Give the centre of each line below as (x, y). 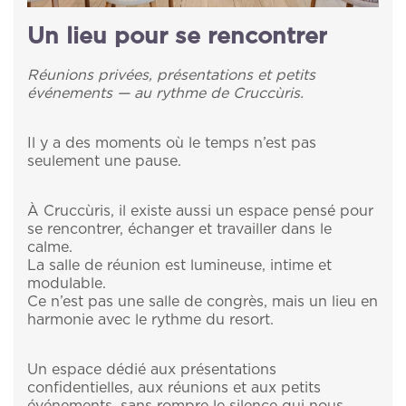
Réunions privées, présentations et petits (171, 75)
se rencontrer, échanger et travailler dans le (179, 229)
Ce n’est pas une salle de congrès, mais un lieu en (203, 301)
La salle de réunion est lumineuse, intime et (179, 265)
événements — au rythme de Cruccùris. (165, 93)
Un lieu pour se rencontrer (177, 36)
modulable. (67, 283)
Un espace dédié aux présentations (152, 369)
